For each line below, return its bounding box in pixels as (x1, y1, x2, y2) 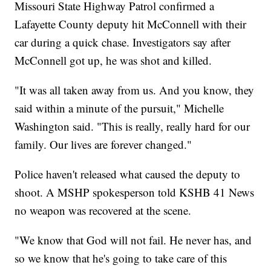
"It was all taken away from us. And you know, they (15, 82, 255, 98)
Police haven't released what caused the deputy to (15, 166, 241, 182)
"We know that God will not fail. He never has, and (15, 232, 252, 248)
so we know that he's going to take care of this (15, 250, 227, 266)
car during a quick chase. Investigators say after (15, 34, 231, 50)
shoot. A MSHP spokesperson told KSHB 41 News (15, 184, 255, 200)
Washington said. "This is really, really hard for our (15, 119, 250, 134)
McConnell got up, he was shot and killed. (15, 53, 212, 68)
